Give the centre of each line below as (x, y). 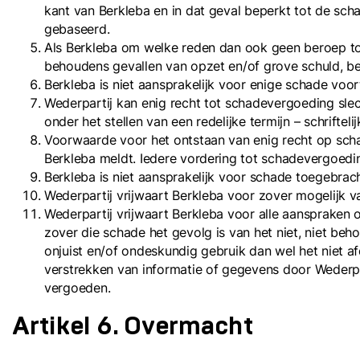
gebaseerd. (77, 29)
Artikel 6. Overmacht (133, 326)
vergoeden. (78, 288)
